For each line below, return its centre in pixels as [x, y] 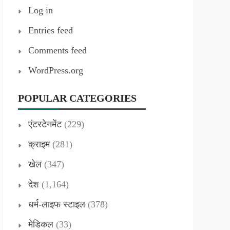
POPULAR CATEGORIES [77, 98]
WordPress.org [56, 70]
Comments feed [57, 50]
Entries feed [51, 30]
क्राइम [39, 144]
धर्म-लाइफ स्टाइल [57, 204]
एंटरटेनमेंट [45, 124]
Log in [41, 10]
